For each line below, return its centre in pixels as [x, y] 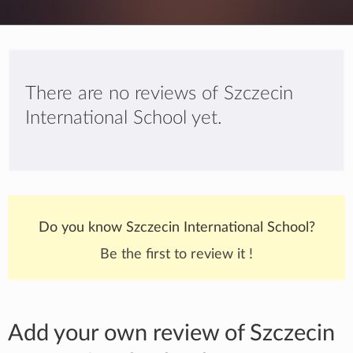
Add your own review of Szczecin [171, 334]
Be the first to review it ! [176, 254]
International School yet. [124, 118]
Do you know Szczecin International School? [176, 227]
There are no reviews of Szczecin [159, 94]
